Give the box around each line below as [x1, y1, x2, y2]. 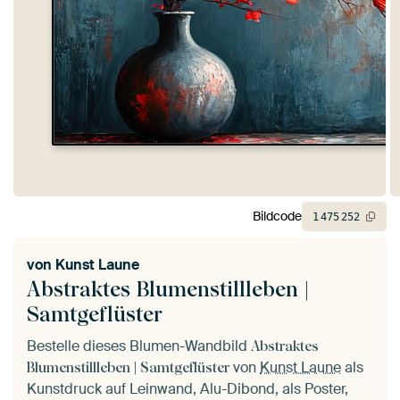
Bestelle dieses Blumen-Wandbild [27, 336, 251, 355]
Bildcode [253, 208, 302, 225]
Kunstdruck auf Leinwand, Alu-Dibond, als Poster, [27, 379, 348, 398]
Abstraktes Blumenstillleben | [27, 275, 309, 302]
